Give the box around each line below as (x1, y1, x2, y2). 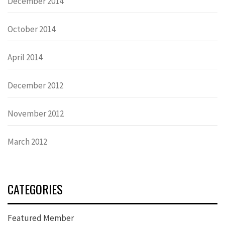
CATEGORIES (8, 179, 63, 198)
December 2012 (8, 79, 63, 91)
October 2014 (8, 23, 55, 35)
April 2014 (8, 51, 42, 63)
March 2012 (8, 136, 47, 147)
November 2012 (8, 107, 64, 119)
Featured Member (8, 212, 74, 223)
